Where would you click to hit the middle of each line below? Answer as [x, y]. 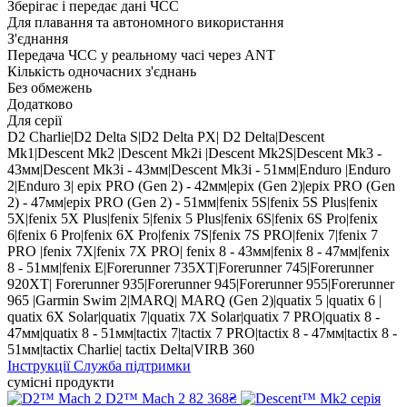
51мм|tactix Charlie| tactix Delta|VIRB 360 [131, 349]
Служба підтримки [132, 365]
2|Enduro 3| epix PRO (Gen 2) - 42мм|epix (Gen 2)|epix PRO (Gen [201, 185]
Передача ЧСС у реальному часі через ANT [141, 55]
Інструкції [39, 365]
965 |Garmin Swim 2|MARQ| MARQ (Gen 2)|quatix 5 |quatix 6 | [194, 300]
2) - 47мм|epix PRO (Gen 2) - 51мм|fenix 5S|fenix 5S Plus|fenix [193, 202]
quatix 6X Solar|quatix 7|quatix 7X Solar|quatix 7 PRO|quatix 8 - [194, 316]
